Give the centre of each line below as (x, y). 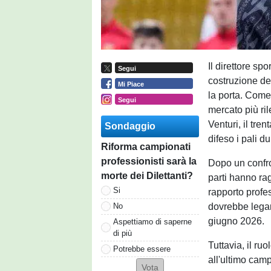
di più (122, 233)
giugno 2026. (237, 221)
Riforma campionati (146, 146)
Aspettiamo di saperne (152, 221)
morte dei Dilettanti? (147, 175)
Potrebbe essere (142, 249)
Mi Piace (131, 84)
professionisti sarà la (149, 161)
